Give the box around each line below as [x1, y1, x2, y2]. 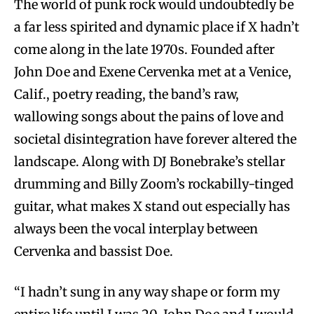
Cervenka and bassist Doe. [14, 243, 173, 259]
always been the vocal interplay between [14, 220, 258, 237]
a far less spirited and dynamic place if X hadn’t [14, 18, 299, 35]
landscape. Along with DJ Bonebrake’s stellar [14, 153, 285, 170]
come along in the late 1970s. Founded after [14, 41, 275, 57]
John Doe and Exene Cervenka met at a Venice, [14, 63, 292, 80]
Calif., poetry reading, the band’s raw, [14, 86, 239, 102]
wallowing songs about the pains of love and [14, 108, 284, 125]
